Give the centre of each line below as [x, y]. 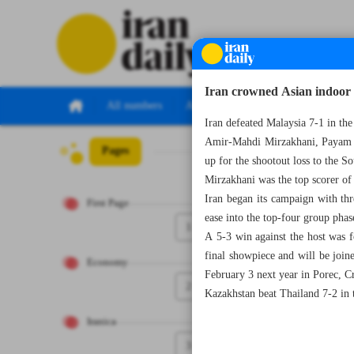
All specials [211, 106]
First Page [108, 203]
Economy [107, 263]
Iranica [102, 322]
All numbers [134, 106]
